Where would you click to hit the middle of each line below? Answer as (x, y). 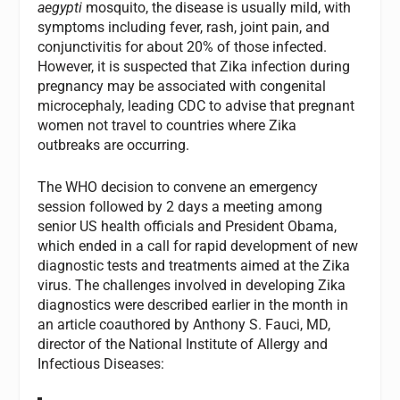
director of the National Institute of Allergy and (183, 345)
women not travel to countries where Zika (167, 125)
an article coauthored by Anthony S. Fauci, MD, (184, 325)
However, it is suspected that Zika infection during (194, 66)
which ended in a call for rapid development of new (198, 246)
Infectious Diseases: (101, 364)
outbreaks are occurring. (114, 145)
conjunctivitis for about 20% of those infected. (183, 46)
